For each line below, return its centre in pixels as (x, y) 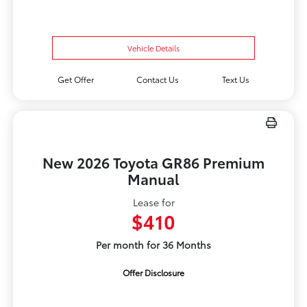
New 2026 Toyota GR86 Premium (153, 162)
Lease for (153, 202)
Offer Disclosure (153, 273)
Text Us (236, 79)
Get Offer (75, 79)
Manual (153, 179)
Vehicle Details (153, 48)
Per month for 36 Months (153, 245)
